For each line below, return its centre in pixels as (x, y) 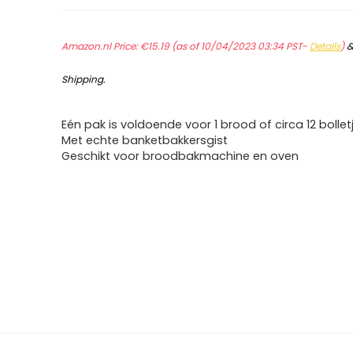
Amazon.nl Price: (101, 46)
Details (325, 46)
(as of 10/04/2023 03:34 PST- (240, 46)
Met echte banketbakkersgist (145, 140)
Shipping (83, 79)
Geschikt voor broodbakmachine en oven (180, 156)
